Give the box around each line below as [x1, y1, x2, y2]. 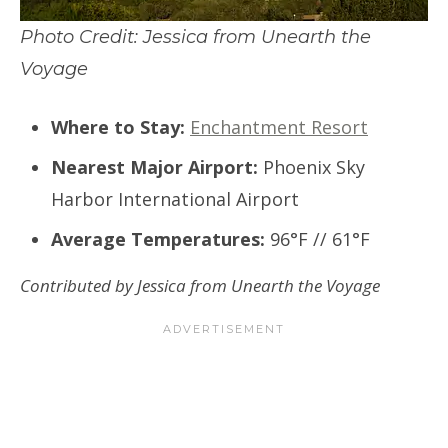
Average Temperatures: [51, 226, 270, 251]
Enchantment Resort [190, 114, 368, 139]
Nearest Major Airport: [51, 154, 258, 179]
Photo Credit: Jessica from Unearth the [20, 25, 371, 48]
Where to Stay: [51, 114, 190, 139]
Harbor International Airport [51, 186, 304, 211]
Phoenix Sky [258, 154, 365, 179]
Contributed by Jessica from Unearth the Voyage [20, 273, 380, 297]
